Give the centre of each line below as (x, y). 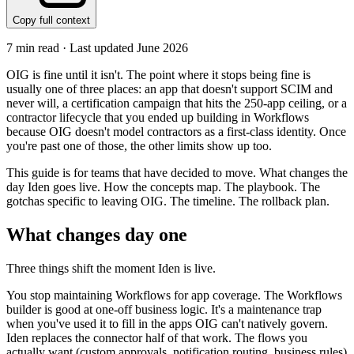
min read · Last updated (75, 48)
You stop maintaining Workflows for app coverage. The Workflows (174, 295)
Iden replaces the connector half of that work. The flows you (157, 337)
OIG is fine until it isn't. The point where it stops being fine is (158, 75)
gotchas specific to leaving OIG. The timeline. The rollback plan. (168, 201)
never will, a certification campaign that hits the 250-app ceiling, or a (177, 104)
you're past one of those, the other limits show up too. (139, 146)
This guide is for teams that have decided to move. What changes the (177, 173)
